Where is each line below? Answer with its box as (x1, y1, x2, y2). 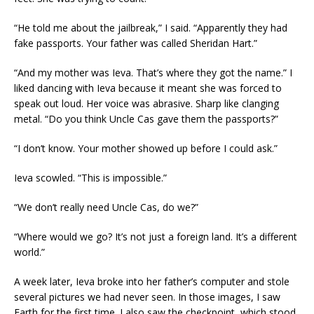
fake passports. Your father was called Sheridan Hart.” (14, 36, 257, 50)
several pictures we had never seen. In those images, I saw (14, 290, 280, 303)
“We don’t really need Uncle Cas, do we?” (14, 200, 198, 214)
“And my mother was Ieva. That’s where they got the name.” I (14, 66, 292, 79)
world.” (14, 245, 45, 259)
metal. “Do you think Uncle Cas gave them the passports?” (14, 112, 278, 125)
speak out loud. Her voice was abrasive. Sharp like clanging (14, 97, 279, 110)
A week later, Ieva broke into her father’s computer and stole (14, 275, 289, 288)
